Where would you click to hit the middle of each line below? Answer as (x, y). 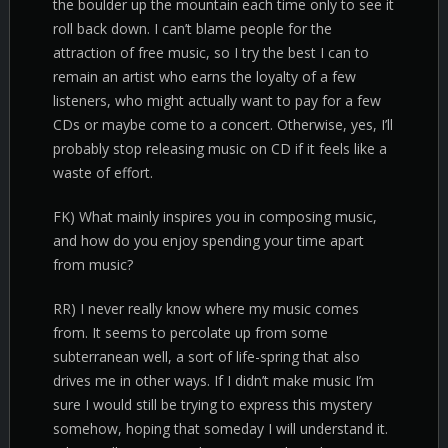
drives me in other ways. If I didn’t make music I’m (213, 380)
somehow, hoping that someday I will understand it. (220, 428)
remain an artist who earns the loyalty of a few (204, 76)
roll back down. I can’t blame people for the (192, 28)
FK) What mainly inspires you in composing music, (215, 216)
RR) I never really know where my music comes (206, 308)
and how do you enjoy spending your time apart (208, 240)
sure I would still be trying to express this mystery (212, 404)
